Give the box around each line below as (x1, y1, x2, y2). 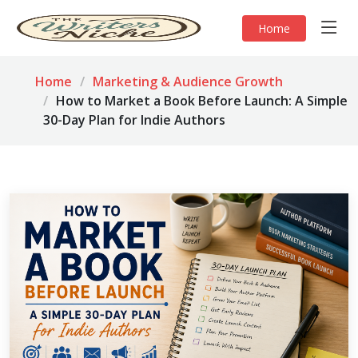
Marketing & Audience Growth (93, 73, 283, 90)
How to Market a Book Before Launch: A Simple (56, 92, 348, 109)
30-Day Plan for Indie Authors (43, 111, 225, 129)
